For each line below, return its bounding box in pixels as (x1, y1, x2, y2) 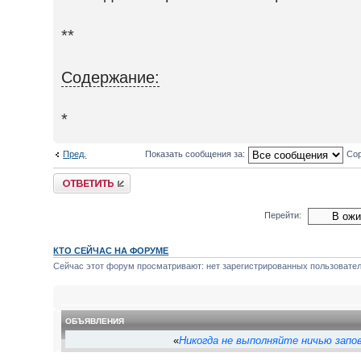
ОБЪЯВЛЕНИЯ (65, 316, 125, 326)
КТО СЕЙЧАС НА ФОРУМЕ (53, 246, 169, 256)
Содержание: (61, 68, 160, 86)
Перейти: (263, 210, 301, 220)
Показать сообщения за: (145, 148, 248, 159)
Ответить (53, 172, 93, 183)
